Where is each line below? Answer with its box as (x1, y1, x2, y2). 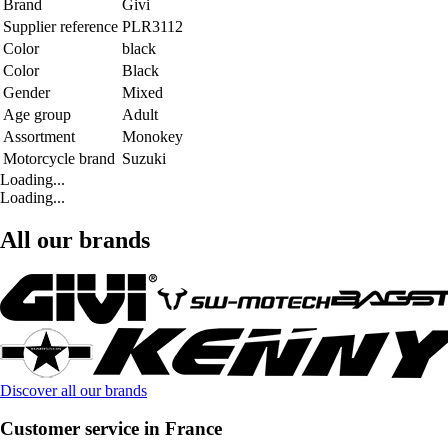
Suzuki (122, 149, 166, 167)
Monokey (122, 127, 183, 145)
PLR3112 (122, 17, 183, 35)
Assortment (3, 127, 75, 145)
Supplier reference (3, 17, 118, 35)
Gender (3, 83, 50, 101)
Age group (3, 105, 71, 123)
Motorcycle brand (3, 149, 115, 167)
